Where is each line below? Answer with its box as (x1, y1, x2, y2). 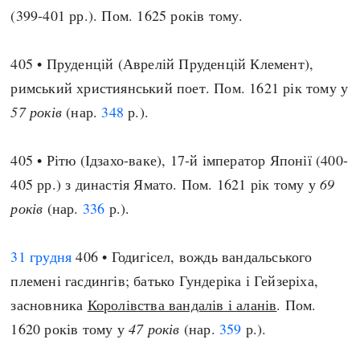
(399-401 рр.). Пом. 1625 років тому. (10, 6, 243, 25)
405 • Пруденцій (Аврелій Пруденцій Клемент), (10, 54, 314, 73)
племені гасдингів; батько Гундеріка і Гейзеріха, (10, 271, 319, 290)
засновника (10, 295, 88, 314)
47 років (129, 319, 180, 338)
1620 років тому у (10, 319, 129, 338)
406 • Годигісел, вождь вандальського (72, 247, 313, 266)
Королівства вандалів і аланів (87, 295, 277, 314)
